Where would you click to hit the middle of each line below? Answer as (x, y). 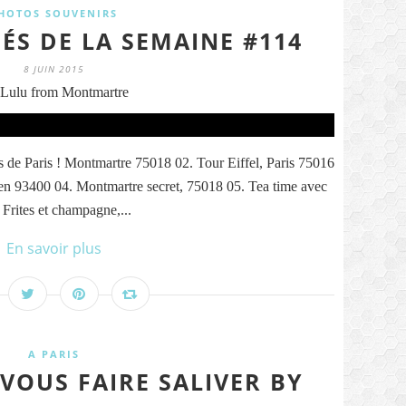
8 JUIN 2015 (53, 69)
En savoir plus (53, 248)
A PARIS (53, 354)
